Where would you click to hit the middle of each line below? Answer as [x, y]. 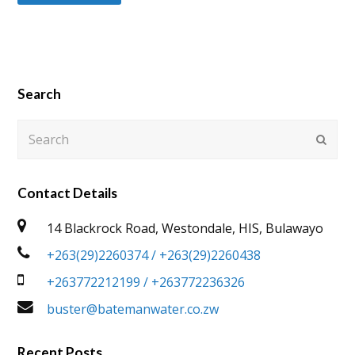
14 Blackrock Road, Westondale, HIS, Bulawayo [185, 229]
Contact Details [68, 193]
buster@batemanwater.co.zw [133, 309]
